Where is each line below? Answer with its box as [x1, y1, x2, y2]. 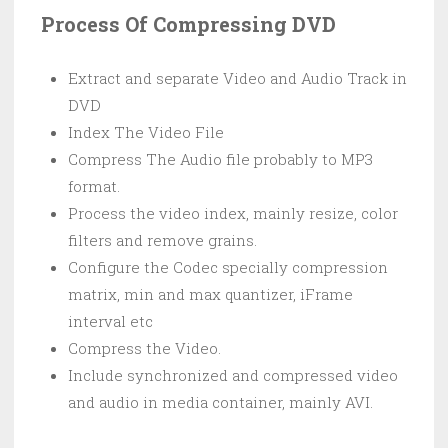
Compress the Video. [68, 338, 221, 359]
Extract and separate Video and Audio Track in [68, 68, 407, 89]
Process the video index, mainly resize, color [68, 203, 398, 224]
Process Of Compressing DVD [41, 11, 336, 38]
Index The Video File [68, 122, 224, 143]
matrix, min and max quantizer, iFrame [68, 284, 353, 305]
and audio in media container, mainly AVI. [68, 392, 373, 413]
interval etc [68, 311, 153, 332]
